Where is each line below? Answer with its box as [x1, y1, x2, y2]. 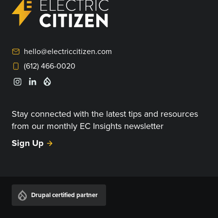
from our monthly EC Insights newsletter [12, 120, 163, 132]
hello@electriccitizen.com [24, 46, 112, 57]
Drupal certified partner [31, 190, 98, 200]
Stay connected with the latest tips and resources [12, 108, 198, 120]
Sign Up [12, 137, 44, 150]
